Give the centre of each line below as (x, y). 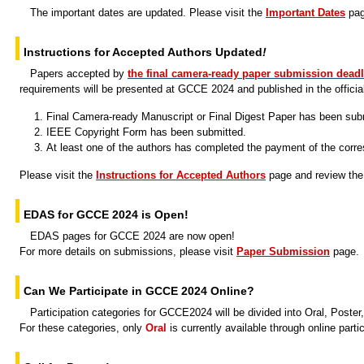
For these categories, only (82, 328)
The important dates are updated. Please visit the (148, 13)
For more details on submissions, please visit (128, 251)
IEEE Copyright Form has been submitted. (146, 132)
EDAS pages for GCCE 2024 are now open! (132, 236)
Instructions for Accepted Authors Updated (143, 52)
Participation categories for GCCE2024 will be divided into (167, 312)
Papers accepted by (79, 74)
